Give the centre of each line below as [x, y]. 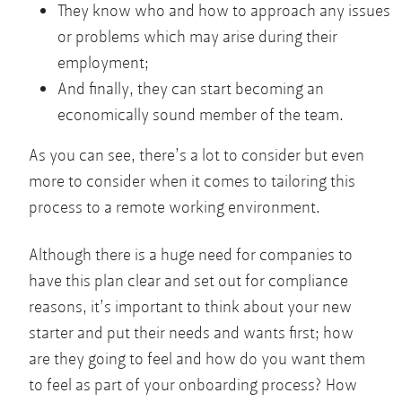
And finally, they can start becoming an [191, 89]
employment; [103, 63]
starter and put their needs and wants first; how [191, 333]
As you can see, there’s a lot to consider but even [197, 155]
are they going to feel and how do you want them [197, 359]
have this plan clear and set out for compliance [188, 281]
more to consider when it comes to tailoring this [192, 181]
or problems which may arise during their [197, 37]
